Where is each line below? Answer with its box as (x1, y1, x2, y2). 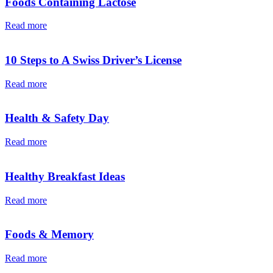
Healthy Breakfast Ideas (5, 169, 125, 183)
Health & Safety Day (5, 112, 109, 125)
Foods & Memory (5, 228, 94, 241)
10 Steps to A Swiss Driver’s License (5, 54, 182, 67)
